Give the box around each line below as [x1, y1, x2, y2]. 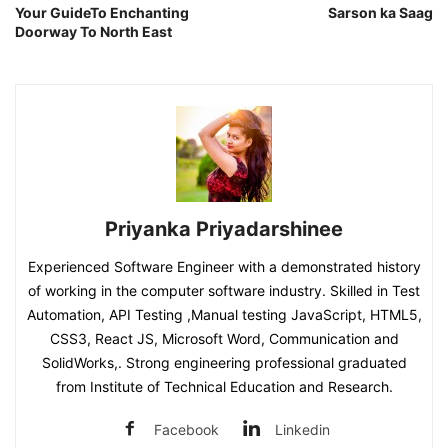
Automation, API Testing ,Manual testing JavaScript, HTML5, [26, 306, 422, 323]
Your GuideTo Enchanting [15, 4, 189, 21]
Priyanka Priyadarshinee [105, 217, 343, 241]
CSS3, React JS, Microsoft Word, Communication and [49, 330, 399, 347]
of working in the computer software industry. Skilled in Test [28, 282, 420, 299]
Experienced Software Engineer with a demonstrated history [27, 258, 421, 275]
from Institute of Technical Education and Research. [55, 378, 393, 395]
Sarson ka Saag [328, 4, 433, 21]
